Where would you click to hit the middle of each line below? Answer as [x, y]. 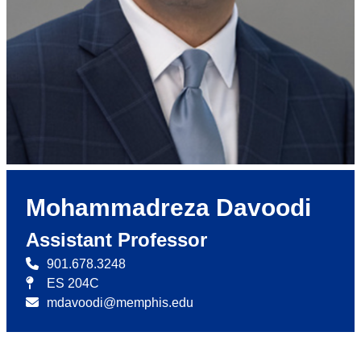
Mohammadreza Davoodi [168, 208]
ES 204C [73, 284]
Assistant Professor [116, 240]
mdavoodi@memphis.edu [120, 303]
